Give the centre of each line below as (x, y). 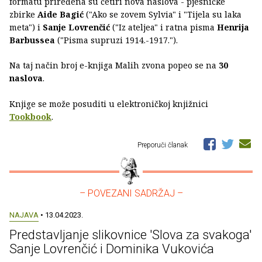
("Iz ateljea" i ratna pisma (163, 27)
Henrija (233, 27)
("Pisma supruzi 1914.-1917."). (116, 40)
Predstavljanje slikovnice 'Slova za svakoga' (130, 235)
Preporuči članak (163, 145)
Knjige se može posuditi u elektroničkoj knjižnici (109, 104)
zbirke (23, 14)
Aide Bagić (61, 14)
